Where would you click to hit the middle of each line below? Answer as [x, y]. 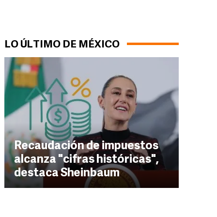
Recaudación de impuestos [86, 146]
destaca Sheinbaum [67, 173]
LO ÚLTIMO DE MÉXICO [62, 45]
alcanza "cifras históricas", [86, 160]
